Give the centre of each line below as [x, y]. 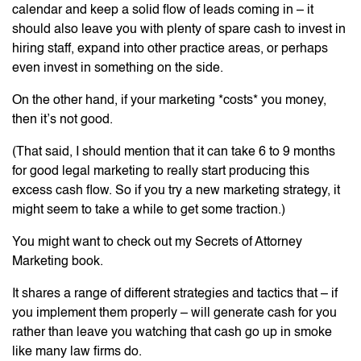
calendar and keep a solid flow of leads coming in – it [163, 10]
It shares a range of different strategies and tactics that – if [175, 294]
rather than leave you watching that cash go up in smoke [172, 332]
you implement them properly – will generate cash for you [174, 313]
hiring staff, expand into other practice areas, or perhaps [170, 49]
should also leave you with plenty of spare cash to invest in [179, 29]
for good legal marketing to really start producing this [161, 171]
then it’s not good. [62, 120]
